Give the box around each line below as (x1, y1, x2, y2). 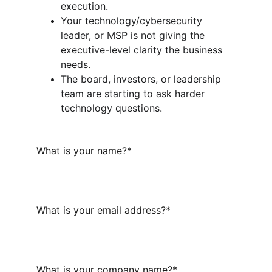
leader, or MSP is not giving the (61, 29, 208, 41)
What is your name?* (36, 144, 132, 157)
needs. (61, 58, 90, 70)
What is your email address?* (36, 204, 171, 216)
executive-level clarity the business (61, 44, 225, 56)
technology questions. (61, 102, 162, 114)
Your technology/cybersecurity (61, 15, 205, 27)
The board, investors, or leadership (61, 73, 224, 85)
